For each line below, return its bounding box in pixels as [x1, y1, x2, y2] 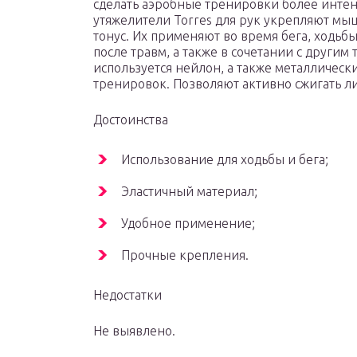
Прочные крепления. [121, 248, 249, 263]
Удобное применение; [121, 216, 255, 231]
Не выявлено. [93, 324, 175, 339]
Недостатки [93, 288, 162, 303]
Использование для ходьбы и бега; [121, 152, 328, 167]
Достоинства [93, 112, 168, 127]
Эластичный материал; [121, 184, 257, 199]
